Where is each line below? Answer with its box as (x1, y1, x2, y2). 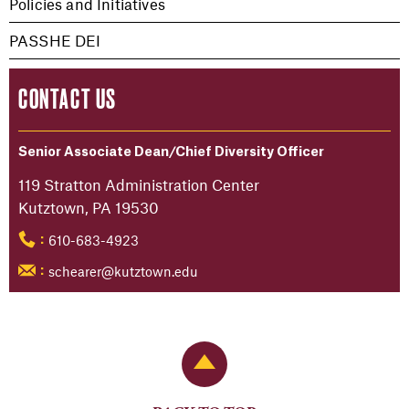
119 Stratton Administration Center (18, 175, 259, 194)
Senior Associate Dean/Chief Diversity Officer (18, 146, 324, 160)
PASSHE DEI (9, 31, 101, 50)
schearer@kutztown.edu (47, 263, 198, 280)
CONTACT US (18, 83, 117, 115)
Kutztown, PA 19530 (18, 198, 159, 217)
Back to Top (204, 354, 281, 376)
